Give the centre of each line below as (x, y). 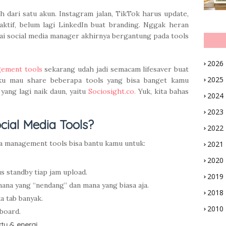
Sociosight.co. (111, 92)
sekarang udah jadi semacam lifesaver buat (115, 69)
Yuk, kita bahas (162, 92)
